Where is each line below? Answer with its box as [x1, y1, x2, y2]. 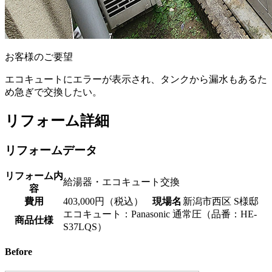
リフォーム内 [5, 170, 63, 181]
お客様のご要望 [5, 52, 73, 63]
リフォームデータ [5, 144, 97, 157]
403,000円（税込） [63, 195, 143, 206]
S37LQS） [63, 221, 107, 232]
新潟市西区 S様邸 [183, 195, 259, 206]
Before [5, 246, 32, 257]
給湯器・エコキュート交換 [63, 176, 180, 187]
